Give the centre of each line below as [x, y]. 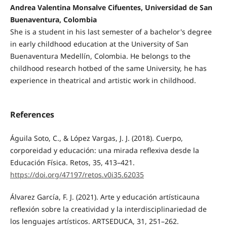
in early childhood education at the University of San [99, 44]
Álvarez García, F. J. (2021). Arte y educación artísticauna [105, 197]
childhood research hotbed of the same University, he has [108, 68]
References [32, 115]
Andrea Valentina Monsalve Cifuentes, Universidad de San [111, 8]
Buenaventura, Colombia [53, 20]
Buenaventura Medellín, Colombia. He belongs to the [100, 56]
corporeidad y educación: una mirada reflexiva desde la [104, 150]
